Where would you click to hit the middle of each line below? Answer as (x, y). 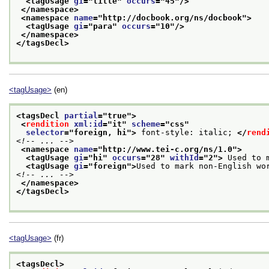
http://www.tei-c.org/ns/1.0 (168, 149)
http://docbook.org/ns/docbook (172, 17)
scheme (146, 124)
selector (45, 132)
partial (81, 115)
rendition (47, 124)
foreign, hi (100, 132)
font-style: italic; (187, 132)
